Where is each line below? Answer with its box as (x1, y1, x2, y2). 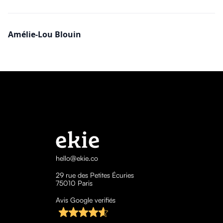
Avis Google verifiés (55, 195, 115, 204)
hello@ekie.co (55, 153, 98, 162)
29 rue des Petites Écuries (55, 170, 134, 179)
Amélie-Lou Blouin (8, 28, 81, 40)
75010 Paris (55, 178, 93, 187)
